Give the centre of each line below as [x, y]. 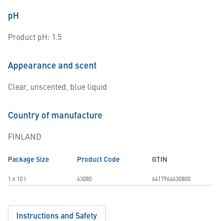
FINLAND [25, 136]
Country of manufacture [55, 115]
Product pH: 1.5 [35, 37]
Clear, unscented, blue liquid [57, 86]
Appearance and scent [52, 65]
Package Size [29, 159]
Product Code [98, 159]
